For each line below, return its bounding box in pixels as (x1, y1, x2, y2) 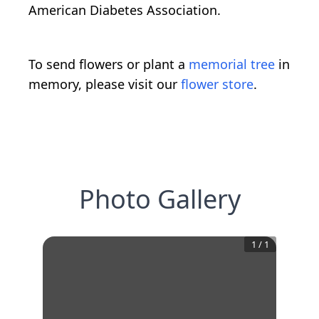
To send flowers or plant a (28, 56, 189, 73)
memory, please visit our (28, 75, 181, 93)
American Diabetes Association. (28, 1, 221, 19)
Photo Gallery (78, 182, 241, 217)
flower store (181, 75, 253, 93)
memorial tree (189, 56, 275, 73)
